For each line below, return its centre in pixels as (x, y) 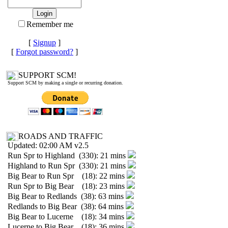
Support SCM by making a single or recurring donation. (65, 83)
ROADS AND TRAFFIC (61, 136)
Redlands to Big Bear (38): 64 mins (67, 206)
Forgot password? (45, 52)
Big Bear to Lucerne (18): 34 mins (67, 217)
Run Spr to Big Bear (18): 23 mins (67, 186)
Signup (45, 42)
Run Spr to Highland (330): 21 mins (68, 155)
